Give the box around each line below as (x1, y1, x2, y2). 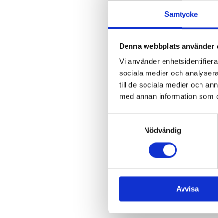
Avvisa (176, 184, 199, 193)
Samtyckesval (108, 115, 154, 124)
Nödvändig (144, 126, 182, 135)
